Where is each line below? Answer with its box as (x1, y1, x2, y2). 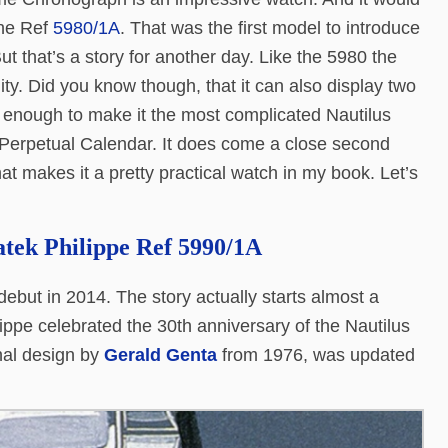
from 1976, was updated (217, 344, 415, 365)
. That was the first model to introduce (120, 17, 420, 38)
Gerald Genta (104, 344, 217, 365)
